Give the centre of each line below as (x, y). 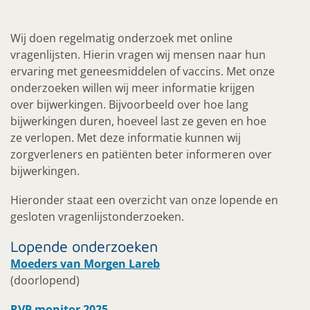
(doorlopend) (45, 280)
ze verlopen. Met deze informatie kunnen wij (126, 138)
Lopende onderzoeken (84, 246)
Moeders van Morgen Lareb (85, 264)
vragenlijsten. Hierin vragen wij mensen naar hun (138, 55)
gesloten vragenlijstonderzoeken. (97, 217)
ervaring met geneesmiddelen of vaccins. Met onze (143, 71)
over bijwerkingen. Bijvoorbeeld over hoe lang (129, 104)
